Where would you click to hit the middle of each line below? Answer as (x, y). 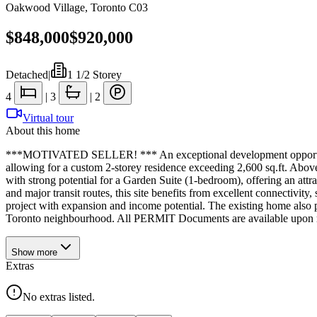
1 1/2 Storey (94, 74)
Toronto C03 (119, 7)
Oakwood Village (45, 7)
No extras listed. (59, 296)
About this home (43, 130)
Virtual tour (48, 117)
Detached (27, 74)
